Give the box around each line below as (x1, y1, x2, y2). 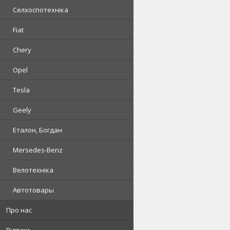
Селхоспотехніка (13, 5, 68, 15)
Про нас (6, 205, 32, 215)
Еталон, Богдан (13, 125, 62, 135)
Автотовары (13, 185, 54, 195)
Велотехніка (13, 165, 53, 175)
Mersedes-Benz (13, 145, 63, 155)
